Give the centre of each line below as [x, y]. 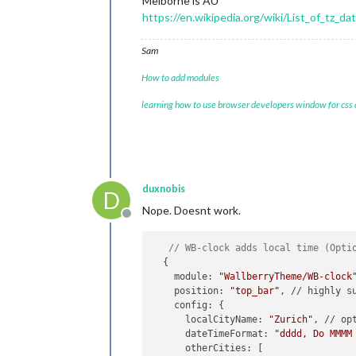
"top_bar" [255, 291]
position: [191, 291]
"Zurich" [291, 320]
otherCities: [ [208, 348]
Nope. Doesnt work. [192, 210]
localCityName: [211, 320]
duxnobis [164, 189]
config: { [188, 306]
